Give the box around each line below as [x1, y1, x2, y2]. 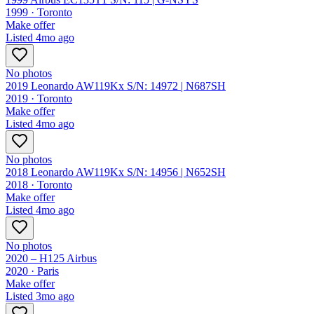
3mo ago [36, 290, 74, 303]
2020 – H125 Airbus [6, 252, 97, 265]
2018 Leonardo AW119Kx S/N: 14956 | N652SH [6, 166, 226, 179]
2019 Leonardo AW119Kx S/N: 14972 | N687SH [6, 80, 226, 93]
